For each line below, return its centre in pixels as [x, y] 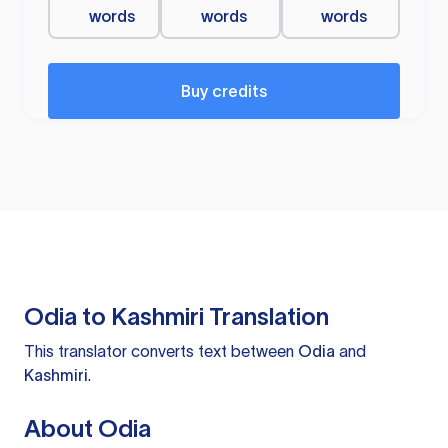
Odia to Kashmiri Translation [176, 317]
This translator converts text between [161, 351]
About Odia [87, 429]
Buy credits [224, 91]
